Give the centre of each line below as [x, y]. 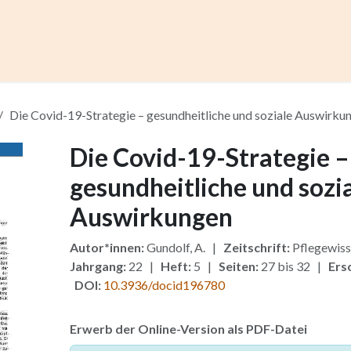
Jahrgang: [98, 266]
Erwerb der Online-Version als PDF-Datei [188, 329]
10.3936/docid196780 [164, 285]
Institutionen [266, 62]
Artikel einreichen [158, 62]
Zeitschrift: [256, 247]
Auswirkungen [151, 217]
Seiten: [238, 266]
